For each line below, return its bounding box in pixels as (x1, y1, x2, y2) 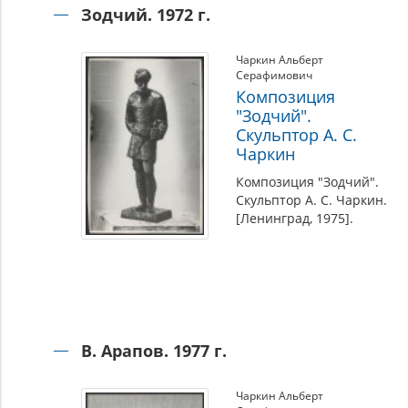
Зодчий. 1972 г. (80, 4, 210, 25)
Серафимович (235, 67, 312, 83)
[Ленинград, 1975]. (235, 209, 353, 227)
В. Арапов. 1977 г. (80, 340, 227, 362)
